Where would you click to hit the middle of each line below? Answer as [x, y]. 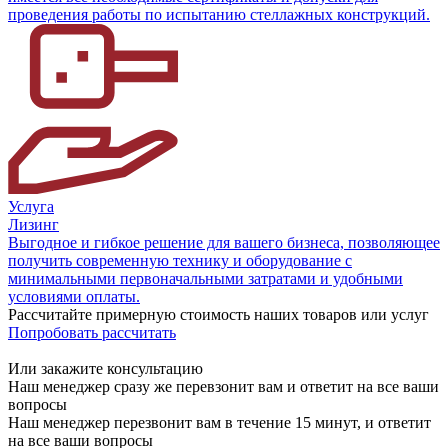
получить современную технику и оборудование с [180, 260]
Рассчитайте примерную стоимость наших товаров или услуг [218, 314]
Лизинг [33, 224]
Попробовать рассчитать [92, 332]
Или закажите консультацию [105, 368]
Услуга [31, 206]
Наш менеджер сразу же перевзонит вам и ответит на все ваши [223, 386]
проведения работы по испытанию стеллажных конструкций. [219, 14]
